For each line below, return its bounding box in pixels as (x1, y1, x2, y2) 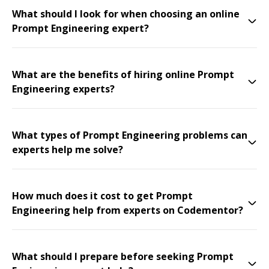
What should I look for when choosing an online (12, 7, 240, 20)
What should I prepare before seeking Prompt (12, 250, 234, 263)
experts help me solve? (12, 143, 123, 156)
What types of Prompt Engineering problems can (12, 128, 247, 142)
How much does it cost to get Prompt (12, 189, 193, 202)
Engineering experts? (12, 82, 115, 95)
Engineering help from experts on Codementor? (12, 204, 243, 217)
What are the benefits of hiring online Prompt (12, 68, 234, 81)
